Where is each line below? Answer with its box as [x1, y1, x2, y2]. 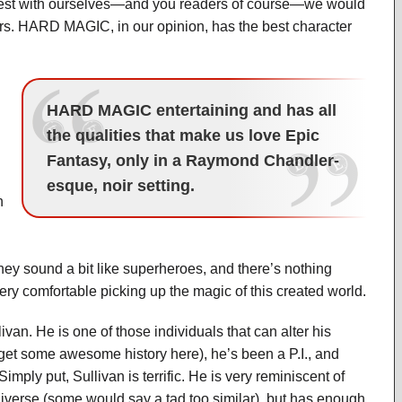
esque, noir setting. [47, 177, 196, 195]
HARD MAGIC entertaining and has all [47, 101, 337, 119]
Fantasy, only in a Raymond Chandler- [47, 152, 340, 170]
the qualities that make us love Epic [47, 127, 320, 144]
